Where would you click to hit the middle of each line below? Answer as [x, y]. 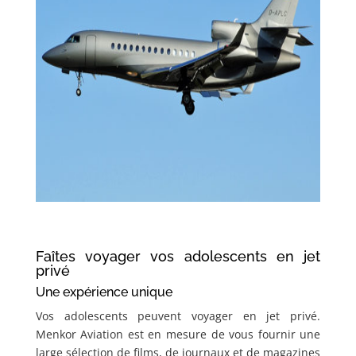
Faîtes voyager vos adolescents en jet [178, 257]
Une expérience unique [104, 292]
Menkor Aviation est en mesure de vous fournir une [178, 335]
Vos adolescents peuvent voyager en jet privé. [178, 316]
